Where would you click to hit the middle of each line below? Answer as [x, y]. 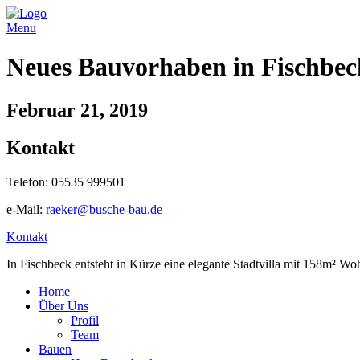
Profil [85, 320]
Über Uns [63, 305]
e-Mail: [26, 209]
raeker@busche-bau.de [104, 209]
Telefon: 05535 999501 [66, 182]
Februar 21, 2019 [77, 110]
